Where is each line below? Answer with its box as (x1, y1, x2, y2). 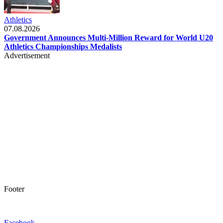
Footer (4, 184, 24, 193)
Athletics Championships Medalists (4, 42, 122, 51)
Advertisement (4, 51, 50, 60)
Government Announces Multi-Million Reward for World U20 (4, 33, 213, 42)
